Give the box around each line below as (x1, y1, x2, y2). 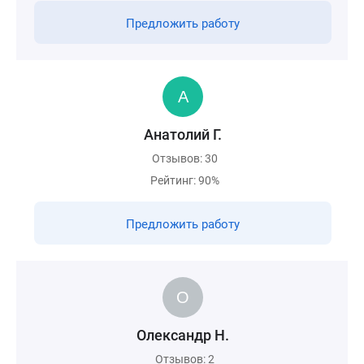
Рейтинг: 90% (150, 174, 219, 187)
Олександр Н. (136, 327, 229, 344)
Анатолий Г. (144, 126, 222, 143)
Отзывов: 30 (152, 152, 218, 165)
